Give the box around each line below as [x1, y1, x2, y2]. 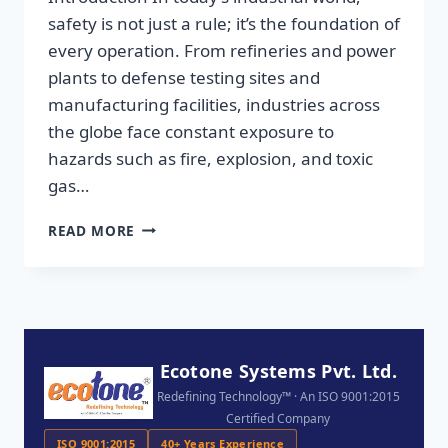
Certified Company [226, 410, 331, 427]
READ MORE [48, 220, 136, 240]
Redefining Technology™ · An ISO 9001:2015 [156, 388, 400, 405]
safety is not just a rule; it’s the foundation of [48, 11, 400, 35]
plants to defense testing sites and [48, 65, 320, 89]
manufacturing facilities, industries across [48, 92, 380, 116]
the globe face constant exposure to [48, 119, 334, 143]
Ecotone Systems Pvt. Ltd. [159, 359, 398, 383]
